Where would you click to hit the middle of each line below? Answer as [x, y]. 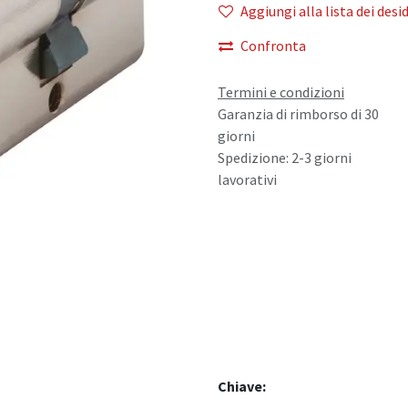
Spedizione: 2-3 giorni [285, 158]
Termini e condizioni [281, 92]
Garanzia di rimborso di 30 [298, 114]
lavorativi [247, 179]
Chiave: [242, 386]
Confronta [273, 46]
